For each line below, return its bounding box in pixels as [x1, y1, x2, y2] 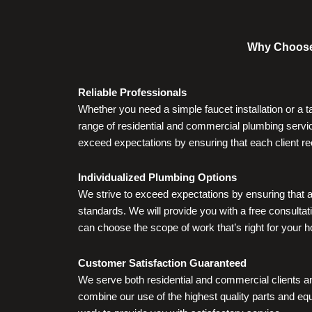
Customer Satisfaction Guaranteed [78, 256, 247, 269]
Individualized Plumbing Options [78, 171, 237, 184]
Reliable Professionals [78, 86, 187, 98]
